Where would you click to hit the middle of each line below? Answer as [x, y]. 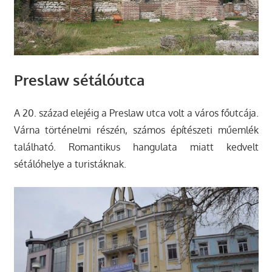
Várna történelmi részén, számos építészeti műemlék [136, 130]
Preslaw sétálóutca [79, 80]
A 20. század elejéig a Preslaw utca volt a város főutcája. [136, 113]
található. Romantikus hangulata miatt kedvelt [136, 147]
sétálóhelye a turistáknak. [70, 164]
